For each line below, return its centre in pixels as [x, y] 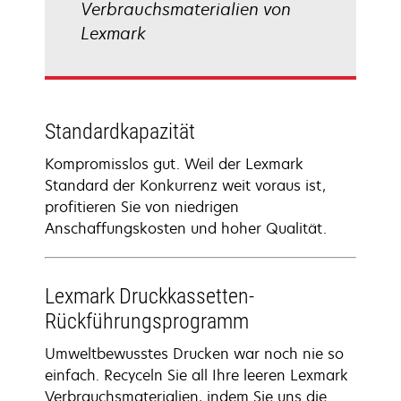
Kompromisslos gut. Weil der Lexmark [174, 164]
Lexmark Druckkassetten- [149, 296]
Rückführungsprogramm [147, 321]
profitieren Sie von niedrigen [142, 207]
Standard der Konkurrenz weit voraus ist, [185, 185]
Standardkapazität [120, 132]
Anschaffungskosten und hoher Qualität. [186, 228]
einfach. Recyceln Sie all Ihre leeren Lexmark [196, 375]
